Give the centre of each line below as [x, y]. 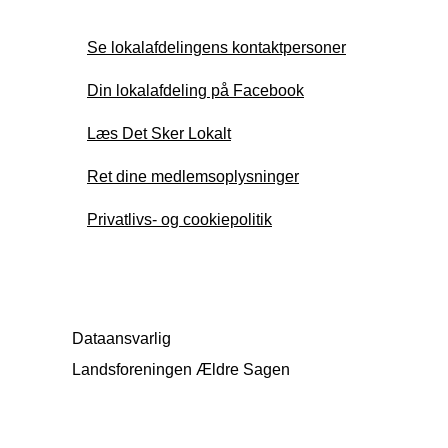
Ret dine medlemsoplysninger [193, 176]
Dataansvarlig [121, 339]
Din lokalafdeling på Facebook [195, 90]
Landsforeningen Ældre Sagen [181, 370]
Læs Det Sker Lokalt [159, 133]
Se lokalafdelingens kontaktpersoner [216, 47]
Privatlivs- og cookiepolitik [179, 219]
